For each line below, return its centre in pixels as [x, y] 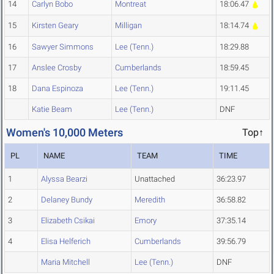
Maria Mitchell [65, 262]
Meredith [150, 200]
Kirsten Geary [55, 26]
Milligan [128, 26]
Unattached [155, 179]
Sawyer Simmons [63, 47]
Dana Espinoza [57, 89]
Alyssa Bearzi [64, 179]
